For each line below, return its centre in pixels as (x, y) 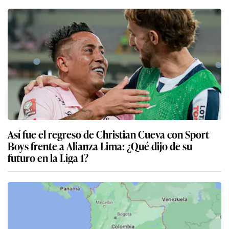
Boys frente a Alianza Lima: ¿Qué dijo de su (100, 146)
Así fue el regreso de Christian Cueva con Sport (108, 134)
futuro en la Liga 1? (48, 158)
